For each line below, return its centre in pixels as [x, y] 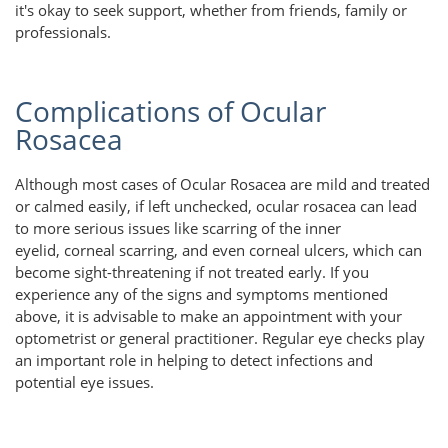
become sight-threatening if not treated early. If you [192, 271]
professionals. [63, 32]
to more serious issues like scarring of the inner [178, 227]
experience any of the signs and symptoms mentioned [201, 293]
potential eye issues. [86, 381]
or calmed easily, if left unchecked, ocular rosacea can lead [216, 205]
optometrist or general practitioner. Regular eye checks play [220, 337]
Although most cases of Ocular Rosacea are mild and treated [222, 183]
